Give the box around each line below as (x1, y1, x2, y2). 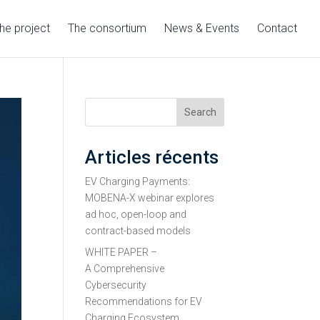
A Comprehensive (85, 263, 165, 274)
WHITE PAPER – (85, 246, 158, 258)
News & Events (164, 21, 239, 35)
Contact (257, 21, 297, 35)
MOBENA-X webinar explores (85, 192, 215, 204)
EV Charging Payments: (85, 176, 191, 187)
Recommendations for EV (85, 296, 203, 307)
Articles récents (85, 146, 219, 168)
